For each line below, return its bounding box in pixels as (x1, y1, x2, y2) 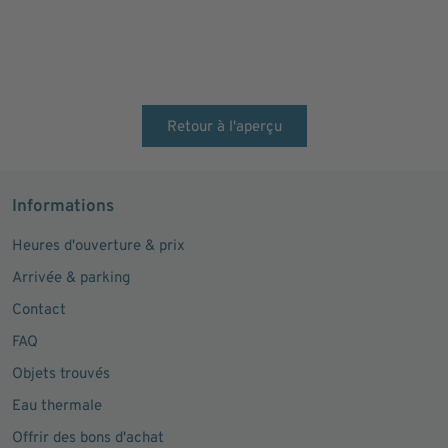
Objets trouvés (12, 365, 110, 384)
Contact (12, 301, 66, 320)
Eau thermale (12, 397, 102, 416)
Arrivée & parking (12, 269, 130, 288)
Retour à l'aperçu (166, 118, 282, 137)
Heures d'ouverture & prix (12, 237, 185, 256)
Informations (12, 196, 114, 218)
